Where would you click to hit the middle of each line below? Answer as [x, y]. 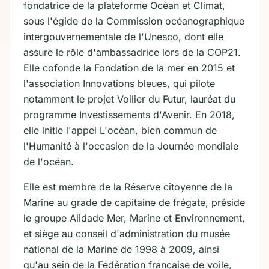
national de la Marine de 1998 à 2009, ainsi [121, 249]
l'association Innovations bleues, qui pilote [119, 83]
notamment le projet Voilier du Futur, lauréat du [129, 99]
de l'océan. [49, 162]
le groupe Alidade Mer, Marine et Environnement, [134, 218]
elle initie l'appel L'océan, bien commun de [120, 130]
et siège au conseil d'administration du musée [127, 234]
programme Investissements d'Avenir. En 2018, [129, 115]
